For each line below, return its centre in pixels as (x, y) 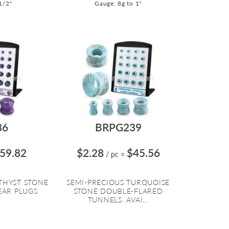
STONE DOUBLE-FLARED (118, 191)
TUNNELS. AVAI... (118, 200)
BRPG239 (118, 127)
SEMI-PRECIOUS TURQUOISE (118, 182)
